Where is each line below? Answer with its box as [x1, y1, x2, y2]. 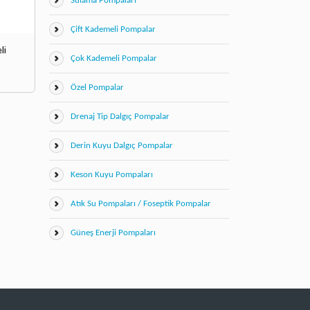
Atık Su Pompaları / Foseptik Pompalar [70, 199, 211, 208]
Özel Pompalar [70, 83, 124, 92]
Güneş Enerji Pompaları [70, 228, 156, 237]
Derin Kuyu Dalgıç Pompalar [70, 141, 173, 150]
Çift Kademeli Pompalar [70, 25, 156, 34]
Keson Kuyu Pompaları [70, 170, 153, 179]
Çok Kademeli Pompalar [70, 54, 157, 63]
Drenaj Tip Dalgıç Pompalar [70, 112, 170, 121]
